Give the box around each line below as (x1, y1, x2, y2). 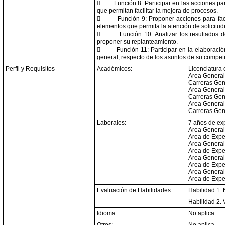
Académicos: (97, 65, 132, 72)
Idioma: (97, 210, 117, 217)
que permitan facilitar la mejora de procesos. (97, 7, 218, 14)
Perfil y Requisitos (6, 65, 55, 72)
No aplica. (188, 210, 216, 217)
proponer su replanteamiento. (97, 38, 178, 45)
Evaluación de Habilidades (97, 187, 171, 194)
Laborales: (97, 119, 126, 126)
